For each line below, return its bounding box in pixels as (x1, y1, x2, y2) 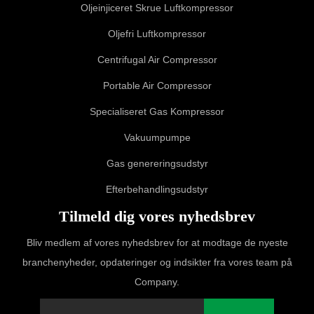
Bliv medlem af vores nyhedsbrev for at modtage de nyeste (26, 236, 288, 248)
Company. (135, 275, 179, 287)
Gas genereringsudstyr (106, 157, 208, 169)
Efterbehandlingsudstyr (106, 183, 208, 195)
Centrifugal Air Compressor (97, 53, 217, 65)
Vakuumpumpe (123, 131, 191, 143)
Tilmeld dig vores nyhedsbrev (59, 207, 255, 225)
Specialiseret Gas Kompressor (90, 105, 224, 117)
